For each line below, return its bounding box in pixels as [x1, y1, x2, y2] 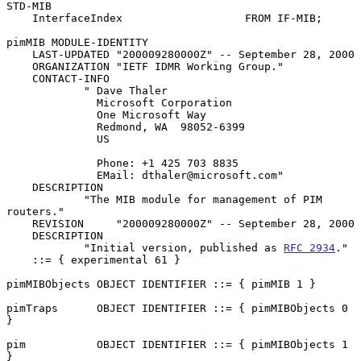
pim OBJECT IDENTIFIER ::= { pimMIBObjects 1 [6, 338, 348, 351]
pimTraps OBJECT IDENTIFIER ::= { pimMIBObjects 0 [6, 301, 348, 314]
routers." [6, 205, 64, 218]
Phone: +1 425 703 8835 [6, 156, 97, 169]
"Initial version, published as [84, 241, 284, 254]
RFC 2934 [284, 241, 335, 254]
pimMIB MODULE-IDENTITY [6, 35, 148, 48]
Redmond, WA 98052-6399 [6, 120, 97, 133]
